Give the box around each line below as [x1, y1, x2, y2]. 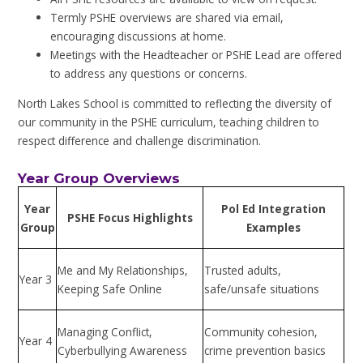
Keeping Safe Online [58, 280, 163, 297]
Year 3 [19, 271, 53, 287]
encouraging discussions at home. [50, 28, 227, 45]
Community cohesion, [204, 323, 318, 340]
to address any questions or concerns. [50, 66, 248, 82]
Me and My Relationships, [58, 262, 189, 278]
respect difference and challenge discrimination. [18, 132, 262, 148]
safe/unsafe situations [204, 280, 320, 297]
